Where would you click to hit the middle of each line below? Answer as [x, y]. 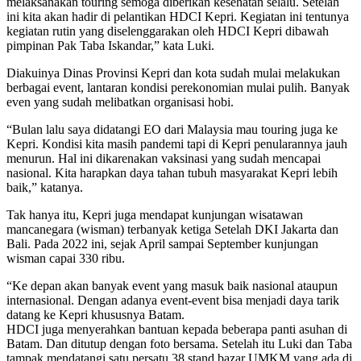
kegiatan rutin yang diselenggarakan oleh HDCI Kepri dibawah [168, 31]
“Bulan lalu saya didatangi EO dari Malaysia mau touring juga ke [172, 130]
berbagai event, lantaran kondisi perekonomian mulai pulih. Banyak [178, 88]
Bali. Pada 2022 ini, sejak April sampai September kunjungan [164, 244]
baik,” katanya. [45, 188]
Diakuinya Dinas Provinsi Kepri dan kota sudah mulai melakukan [173, 73]
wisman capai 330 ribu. [66, 259]
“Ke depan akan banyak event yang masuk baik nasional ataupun [172, 286]
